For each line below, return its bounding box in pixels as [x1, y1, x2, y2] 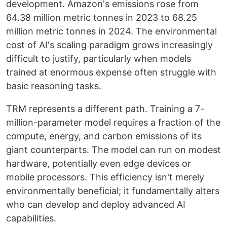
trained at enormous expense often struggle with [6, 67, 216, 78]
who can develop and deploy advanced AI [6, 199, 185, 210]
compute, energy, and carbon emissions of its [6, 131, 202, 142]
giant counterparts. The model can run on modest [6, 144, 221, 156]
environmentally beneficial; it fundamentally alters [6, 185, 219, 197]
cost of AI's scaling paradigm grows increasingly [6, 40, 213, 51]
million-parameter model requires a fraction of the [6, 117, 220, 128]
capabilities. [6, 213, 56, 224]
